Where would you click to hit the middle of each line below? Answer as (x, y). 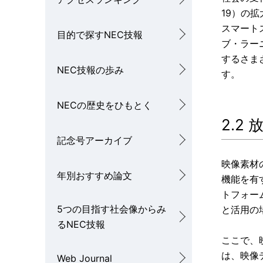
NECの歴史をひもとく (104, 105)
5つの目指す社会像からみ (112, 209)
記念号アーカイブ (95, 140)
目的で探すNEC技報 (100, 34)
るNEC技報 (81, 224)
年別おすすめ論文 (95, 175)
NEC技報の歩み (90, 70)
